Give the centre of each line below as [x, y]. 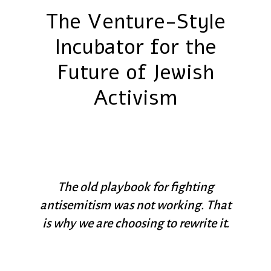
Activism [135, 97]
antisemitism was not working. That [135, 205]
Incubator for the [135, 47]
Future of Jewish [135, 72]
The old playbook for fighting [135, 187]
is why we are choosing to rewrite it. [135, 223]
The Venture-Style [135, 21]
